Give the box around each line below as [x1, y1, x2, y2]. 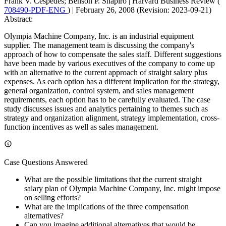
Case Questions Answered [4, 157, 88, 166]
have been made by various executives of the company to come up [4, 59, 215, 68]
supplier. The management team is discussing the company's [4, 40, 194, 49]
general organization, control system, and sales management [4, 86, 194, 95]
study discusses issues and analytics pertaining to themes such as [4, 104, 208, 113]
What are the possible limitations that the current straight [24, 175, 202, 184]
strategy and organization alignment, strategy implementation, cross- [4, 113, 219, 122]
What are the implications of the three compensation [24, 202, 189, 211]
